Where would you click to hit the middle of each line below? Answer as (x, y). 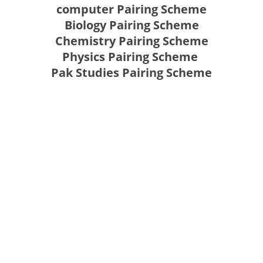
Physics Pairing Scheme (131, 57)
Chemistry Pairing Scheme (131, 41)
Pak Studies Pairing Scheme (131, 73)
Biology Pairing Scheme (131, 25)
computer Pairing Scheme (131, 9)
